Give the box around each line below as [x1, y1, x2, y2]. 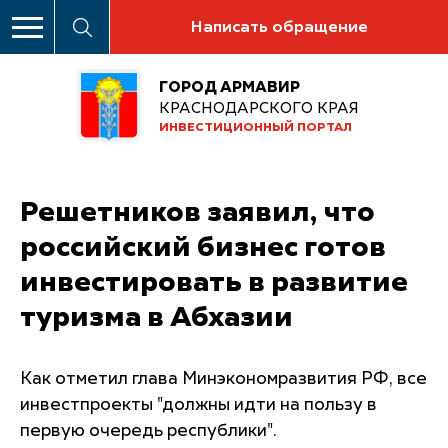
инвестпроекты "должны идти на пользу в [20, 396, 377, 414]
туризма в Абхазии [20, 303, 293, 332]
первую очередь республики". [20, 422, 277, 440]
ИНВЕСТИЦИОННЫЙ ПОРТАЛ [159, 122, 352, 135]
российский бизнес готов [20, 233, 386, 262]
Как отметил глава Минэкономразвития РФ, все [20, 370, 427, 388]
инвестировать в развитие [20, 268, 408, 297]
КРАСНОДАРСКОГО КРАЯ [159, 101, 359, 117]
